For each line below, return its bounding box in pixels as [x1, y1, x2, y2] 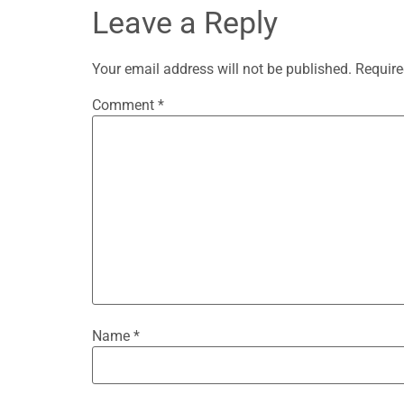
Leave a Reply [92, 4, 278, 41]
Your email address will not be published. [92, 60, 352, 78]
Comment [92, 96, 158, 114]
